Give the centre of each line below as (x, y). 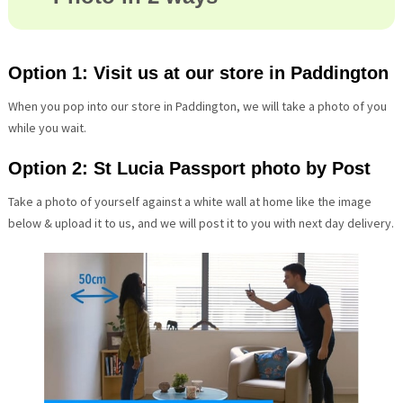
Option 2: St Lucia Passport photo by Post (189, 169)
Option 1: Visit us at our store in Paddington (198, 73)
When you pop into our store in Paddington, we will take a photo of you (197, 107)
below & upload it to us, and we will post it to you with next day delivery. (201, 224)
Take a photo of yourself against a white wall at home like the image (189, 202)
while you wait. (47, 128)
